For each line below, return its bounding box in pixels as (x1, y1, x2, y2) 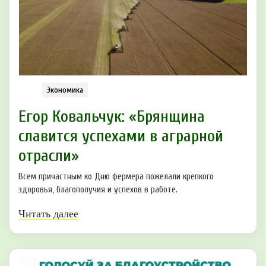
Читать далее (18, 208, 78, 220)
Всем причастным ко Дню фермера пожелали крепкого (18, 172, 214, 182)
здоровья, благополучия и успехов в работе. (18, 185, 178, 195)
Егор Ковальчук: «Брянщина (18, 107, 205, 126)
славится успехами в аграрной (18, 126, 223, 146)
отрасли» (18, 146, 79, 166)
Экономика (47, 85, 83, 96)
